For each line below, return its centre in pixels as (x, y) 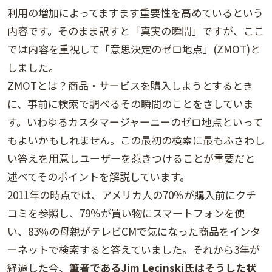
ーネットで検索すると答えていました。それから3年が (134, 250)
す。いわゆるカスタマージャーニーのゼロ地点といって (135, 122)
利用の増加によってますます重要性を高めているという (135, 13)
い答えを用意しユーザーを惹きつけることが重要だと (131, 158)
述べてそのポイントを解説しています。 (99, 177)
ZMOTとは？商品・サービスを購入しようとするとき (130, 86)
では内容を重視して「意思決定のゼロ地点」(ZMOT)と (134, 49)
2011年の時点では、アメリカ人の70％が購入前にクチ (132, 195)
